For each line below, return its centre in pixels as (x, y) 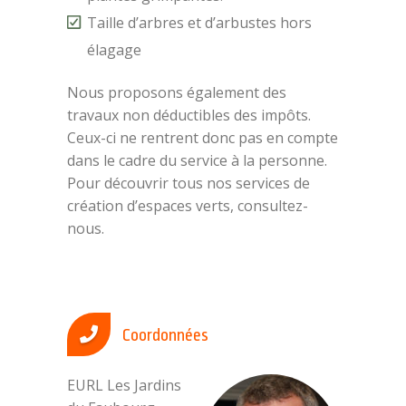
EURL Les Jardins (124, 385)
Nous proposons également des (177, 92)
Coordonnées (164, 335)
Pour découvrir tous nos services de (188, 183)
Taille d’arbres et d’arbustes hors (199, 23)
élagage (114, 50)
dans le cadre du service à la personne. (197, 160)
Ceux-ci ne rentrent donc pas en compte (203, 138)
